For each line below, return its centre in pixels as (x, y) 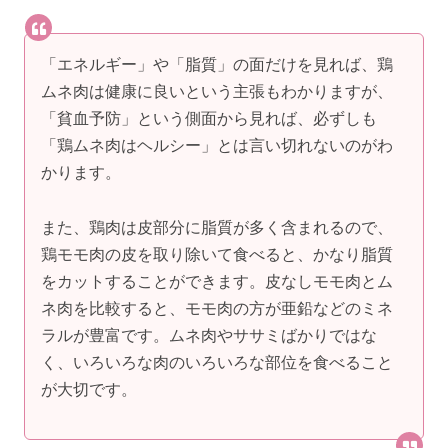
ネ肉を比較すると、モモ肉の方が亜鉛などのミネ (217, 309)
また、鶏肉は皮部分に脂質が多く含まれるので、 (217, 228)
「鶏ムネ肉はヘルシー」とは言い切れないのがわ (217, 145)
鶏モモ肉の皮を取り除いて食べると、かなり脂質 (217, 255)
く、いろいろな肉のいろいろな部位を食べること (217, 363)
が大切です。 (89, 390)
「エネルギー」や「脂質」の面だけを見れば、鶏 (217, 64)
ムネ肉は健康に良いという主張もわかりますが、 (217, 91)
